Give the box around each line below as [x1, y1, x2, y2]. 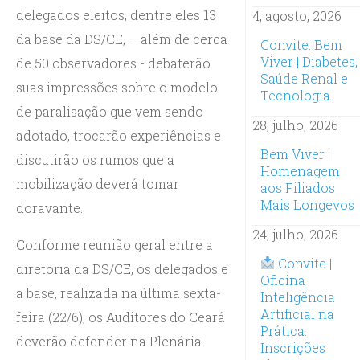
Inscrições [260, 338, 325, 356]
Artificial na [260, 305, 334, 322]
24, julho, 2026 [252, 225, 338, 243]
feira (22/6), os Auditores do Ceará [16, 308, 225, 325]
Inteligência [260, 288, 335, 305]
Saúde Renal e [260, 69, 348, 87]
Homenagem [260, 162, 340, 179]
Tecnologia [260, 86, 330, 104]
